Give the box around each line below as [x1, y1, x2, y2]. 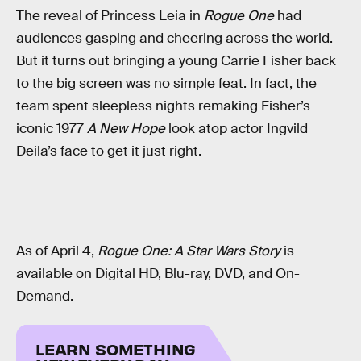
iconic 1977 [16, 120, 87, 138]
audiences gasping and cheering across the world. [16, 30, 333, 48]
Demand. [16, 287, 73, 305]
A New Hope [87, 120, 165, 138]
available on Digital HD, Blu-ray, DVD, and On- [16, 264, 300, 282]
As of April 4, [16, 242, 98, 259]
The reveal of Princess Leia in [16, 7, 204, 25]
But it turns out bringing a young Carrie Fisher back [16, 52, 336, 70]
